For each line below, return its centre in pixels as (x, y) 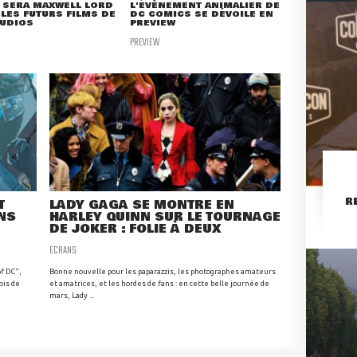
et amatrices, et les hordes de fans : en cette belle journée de (159, 284)
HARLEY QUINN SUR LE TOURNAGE (165, 218)
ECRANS (63, 251)
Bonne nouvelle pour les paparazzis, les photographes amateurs (163, 272)
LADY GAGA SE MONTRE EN (142, 206)
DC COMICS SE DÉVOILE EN (202, 14)
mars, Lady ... (72, 296)
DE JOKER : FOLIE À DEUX (135, 229)
